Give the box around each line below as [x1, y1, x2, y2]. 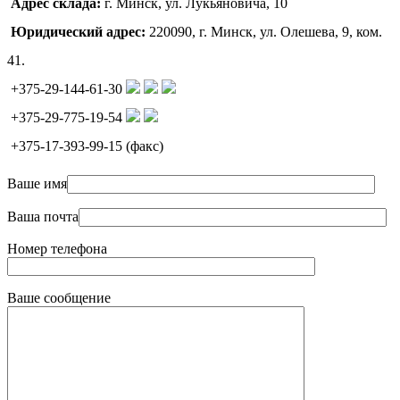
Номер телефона [7, 240, 107, 256]
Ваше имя [7, 175, 67, 191]
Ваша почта [7, 208, 79, 224]
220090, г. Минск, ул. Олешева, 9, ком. [146, 23, 382, 39]
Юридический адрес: [11, 23, 146, 39]
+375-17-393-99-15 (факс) [11, 137, 163, 154]
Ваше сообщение [7, 289, 111, 305]
